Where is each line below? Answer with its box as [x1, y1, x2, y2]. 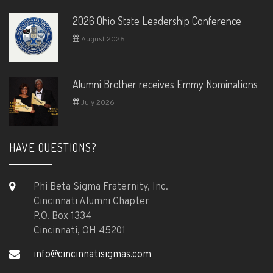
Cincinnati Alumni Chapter [34, 196, 149, 208]
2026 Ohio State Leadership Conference [73, 14, 241, 27]
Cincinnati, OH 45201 [34, 225, 126, 237]
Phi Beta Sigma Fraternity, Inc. [34, 181, 168, 193]
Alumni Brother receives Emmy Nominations [73, 77, 258, 91]
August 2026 [79, 35, 125, 44]
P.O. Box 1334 [34, 210, 91, 222]
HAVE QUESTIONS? [9, 141, 97, 154]
